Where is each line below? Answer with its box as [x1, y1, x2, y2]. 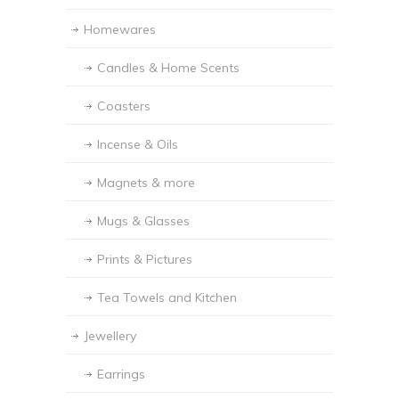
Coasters [97, 98, 151, 115]
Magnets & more [97, 175, 195, 191]
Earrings [97, 366, 145, 383]
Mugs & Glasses [97, 213, 190, 230]
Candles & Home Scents [97, 60, 240, 77]
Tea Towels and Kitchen [97, 289, 237, 306]
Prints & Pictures [97, 251, 192, 268]
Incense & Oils [97, 136, 178, 153]
